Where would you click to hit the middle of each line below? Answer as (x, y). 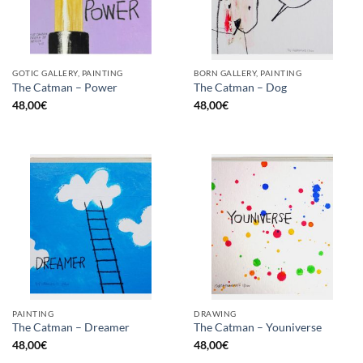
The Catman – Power (65, 87)
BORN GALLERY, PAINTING (248, 73)
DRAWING (215, 313)
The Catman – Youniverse (258, 328)
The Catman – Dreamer (71, 328)
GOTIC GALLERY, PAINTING (68, 73)
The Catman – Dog (240, 87)
